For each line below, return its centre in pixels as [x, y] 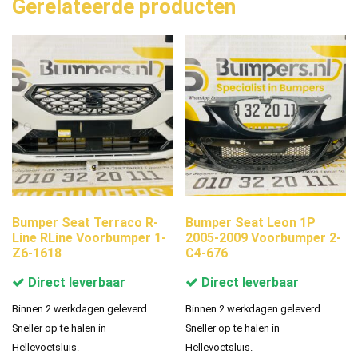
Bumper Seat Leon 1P [251, 222]
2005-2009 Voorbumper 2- [264, 237]
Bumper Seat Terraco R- [85, 222]
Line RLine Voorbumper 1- [89, 237]
